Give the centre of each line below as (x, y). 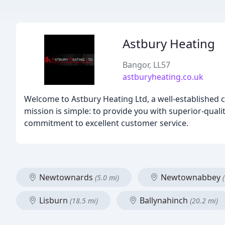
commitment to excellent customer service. (106, 123)
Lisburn (53, 200)
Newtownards (66, 177)
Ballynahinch (164, 200)
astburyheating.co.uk (163, 77)
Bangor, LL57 (146, 65)
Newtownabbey (191, 177)
